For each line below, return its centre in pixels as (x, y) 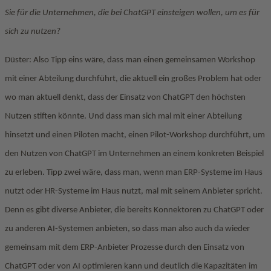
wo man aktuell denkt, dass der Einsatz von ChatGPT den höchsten (125, 98)
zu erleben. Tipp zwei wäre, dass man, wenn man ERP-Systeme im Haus (134, 173)
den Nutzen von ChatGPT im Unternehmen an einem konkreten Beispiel (134, 154)
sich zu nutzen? (33, 32)
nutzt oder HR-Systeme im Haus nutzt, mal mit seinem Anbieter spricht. (134, 191)
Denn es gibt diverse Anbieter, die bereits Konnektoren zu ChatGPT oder (134, 210)
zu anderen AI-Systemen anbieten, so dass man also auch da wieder (127, 229)
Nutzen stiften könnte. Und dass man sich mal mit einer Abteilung (123, 116)
